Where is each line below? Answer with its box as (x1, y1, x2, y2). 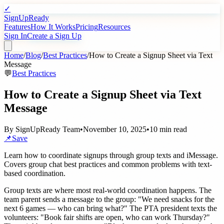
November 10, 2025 (83, 124, 146, 133)
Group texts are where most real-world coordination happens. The (4, 185, 211, 194)
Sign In (4, 31, 27, 40)
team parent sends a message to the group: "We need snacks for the (4, 194, 214, 203)
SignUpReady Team (15, 124, 80, 133)
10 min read (149, 124, 187, 133)
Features (4, 22, 30, 31)
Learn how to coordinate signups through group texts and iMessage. (4, 150, 218, 159)
